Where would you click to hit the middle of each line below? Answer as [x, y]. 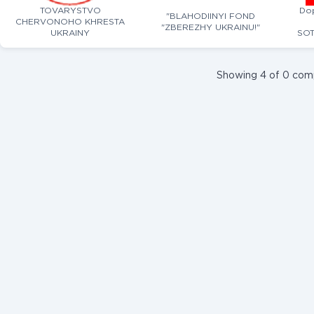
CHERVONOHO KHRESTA [70, 22]
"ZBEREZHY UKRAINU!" [210, 28]
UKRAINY [70, 33]
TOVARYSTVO [70, 11]
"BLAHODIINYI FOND [210, 16]
